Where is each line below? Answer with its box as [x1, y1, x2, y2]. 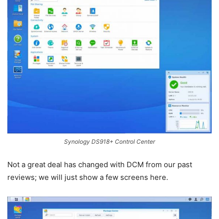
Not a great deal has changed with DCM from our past [7, 159, 192, 169]
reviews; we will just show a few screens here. [7, 172, 168, 182]
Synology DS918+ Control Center [64, 137, 155, 145]
